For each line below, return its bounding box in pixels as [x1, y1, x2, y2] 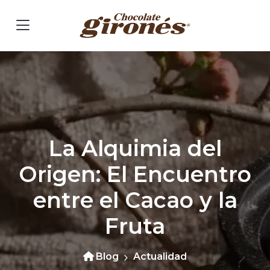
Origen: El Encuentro [19, 161, 251, 187]
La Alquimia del [48, 135, 222, 162]
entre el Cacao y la [33, 187, 237, 213]
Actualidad [133, 251, 187, 262]
